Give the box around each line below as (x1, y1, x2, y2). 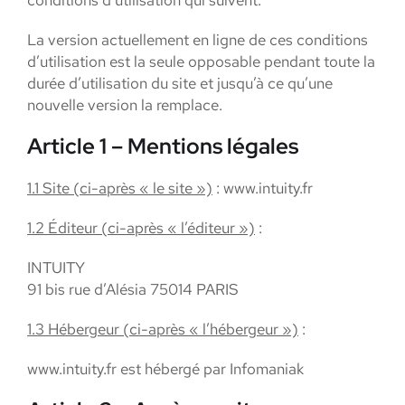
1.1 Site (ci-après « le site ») (27, 178, 212, 198)
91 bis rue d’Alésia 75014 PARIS (27, 279, 239, 299)
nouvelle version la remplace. (27, 95, 222, 115)
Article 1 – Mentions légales (27, 132, 298, 160)
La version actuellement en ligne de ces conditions (27, 30, 368, 50)
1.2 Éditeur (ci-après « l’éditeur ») (27, 218, 255, 238)
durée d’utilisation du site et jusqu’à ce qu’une (27, 73, 333, 93)
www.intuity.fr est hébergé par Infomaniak (27, 359, 304, 379)
